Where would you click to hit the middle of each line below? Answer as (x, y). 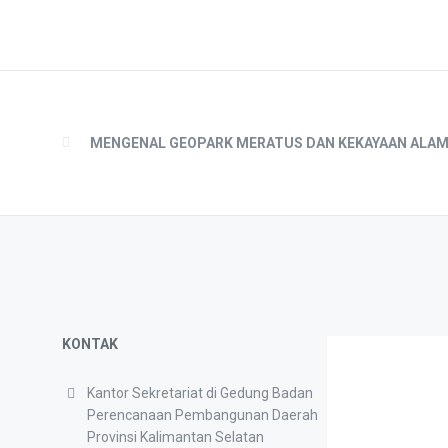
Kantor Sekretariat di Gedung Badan (200, 393)
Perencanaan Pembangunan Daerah (202, 415)
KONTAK (90, 344)
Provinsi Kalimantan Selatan (175, 437)
